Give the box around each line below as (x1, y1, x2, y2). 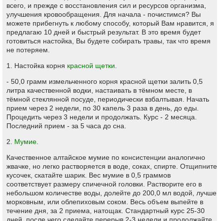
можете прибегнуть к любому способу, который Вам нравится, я (6, 19, 214, 27)
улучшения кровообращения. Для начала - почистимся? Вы (6, 10, 201, 18)
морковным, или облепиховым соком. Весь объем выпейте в (6, 198, 203, 206)
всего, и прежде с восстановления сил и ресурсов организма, (6, 1, 206, 9)
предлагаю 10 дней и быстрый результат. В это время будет (6, 28, 201, 36)
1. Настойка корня (6, 62, 67, 70)
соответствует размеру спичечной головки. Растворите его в (6, 180, 202, 188)
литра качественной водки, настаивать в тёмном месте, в (6, 86, 192, 94)
